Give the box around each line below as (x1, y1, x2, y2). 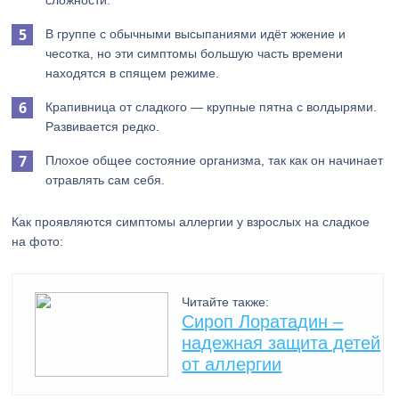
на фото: (12, 234, 64, 248)
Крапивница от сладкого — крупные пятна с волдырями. (45, 100, 378, 114)
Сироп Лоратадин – (182, 312, 344, 331)
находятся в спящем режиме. (45, 66, 220, 80)
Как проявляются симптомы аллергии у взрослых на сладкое (12, 215, 370, 229)
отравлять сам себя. (45, 173, 166, 187)
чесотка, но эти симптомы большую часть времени (45, 46, 344, 61)
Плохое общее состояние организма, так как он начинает (45, 153, 384, 167)
